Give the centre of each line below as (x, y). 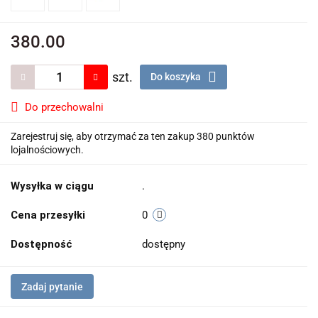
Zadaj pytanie (52, 287)
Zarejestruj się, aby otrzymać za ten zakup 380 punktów (133, 136)
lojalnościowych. (47, 150)
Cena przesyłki (48, 215)
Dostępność (42, 244)
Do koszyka (177, 77)
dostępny (165, 244)
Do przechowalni (64, 107)
